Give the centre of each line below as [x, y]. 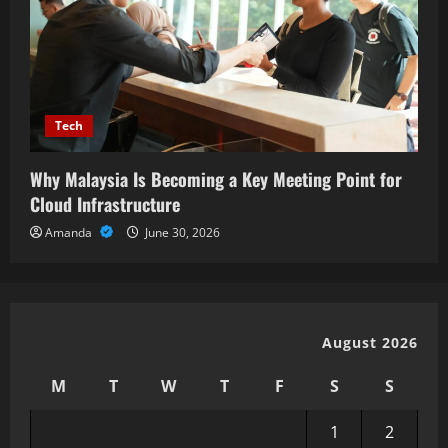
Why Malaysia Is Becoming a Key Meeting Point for [216, 179]
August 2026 [370, 343]
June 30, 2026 [181, 233]
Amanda [70, 233]
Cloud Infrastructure [105, 204]
